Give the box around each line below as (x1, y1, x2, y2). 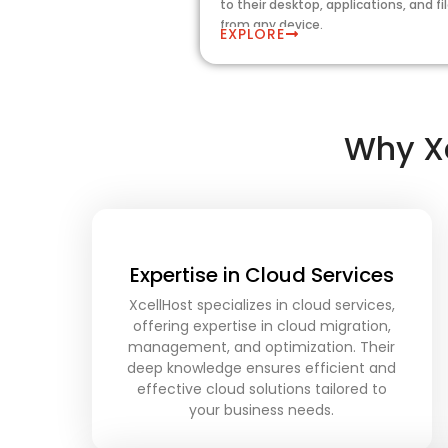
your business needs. (189, 400, 335, 421)
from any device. (220, 15, 324, 33)
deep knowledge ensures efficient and (127, 358, 397, 379)
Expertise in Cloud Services (129, 261, 394, 290)
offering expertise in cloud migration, (132, 316, 391, 337)
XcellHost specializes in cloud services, (128, 295, 395, 316)
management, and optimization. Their (128, 337, 396, 358)
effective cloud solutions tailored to (136, 379, 387, 400)
